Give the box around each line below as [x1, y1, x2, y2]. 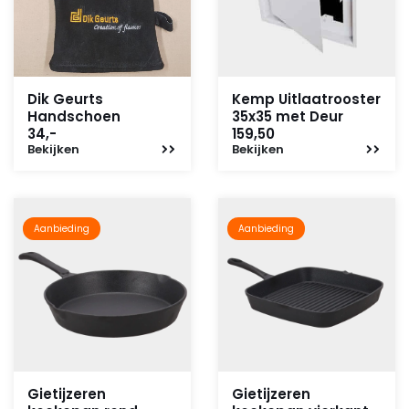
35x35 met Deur [232, 107, 343, 126]
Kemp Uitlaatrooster [232, 89, 381, 109]
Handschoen [27, 107, 121, 126]
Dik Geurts [27, 89, 103, 109]
